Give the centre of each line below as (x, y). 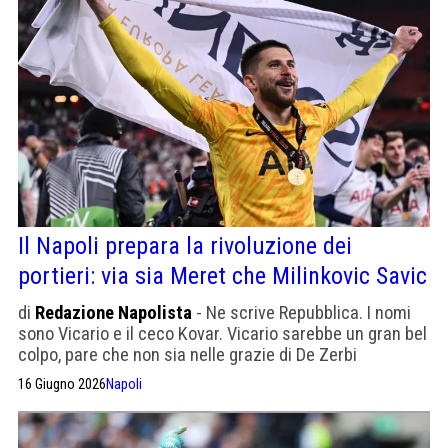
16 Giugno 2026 (62, 384)
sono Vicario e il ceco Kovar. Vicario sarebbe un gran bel (222, 333)
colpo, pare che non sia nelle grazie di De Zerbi (187, 354)
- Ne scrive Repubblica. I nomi (301, 312)
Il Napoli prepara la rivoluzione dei (185, 245)
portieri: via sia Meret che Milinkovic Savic (222, 275)
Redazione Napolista (113, 312)
